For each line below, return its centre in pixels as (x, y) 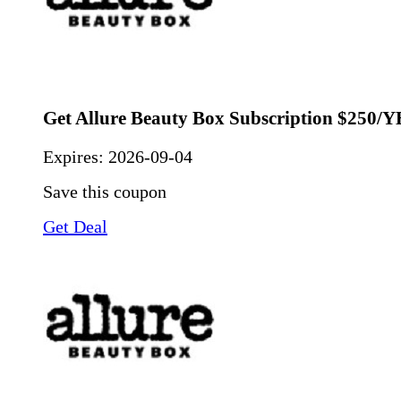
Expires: (76, 157)
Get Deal (75, 227)
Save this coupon (105, 192)
